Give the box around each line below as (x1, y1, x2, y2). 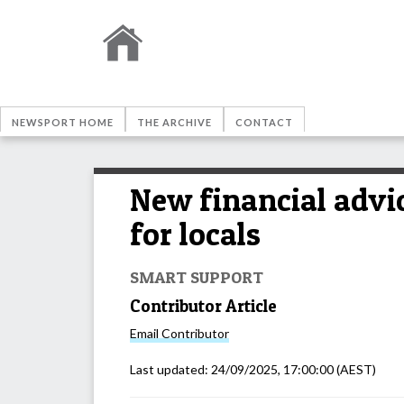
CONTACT (235, 116, 293, 128)
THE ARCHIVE (137, 116, 212, 128)
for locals (130, 215, 261, 253)
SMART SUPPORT (130, 266, 263, 287)
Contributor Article (130, 295, 277, 317)
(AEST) (334, 362, 376, 378)
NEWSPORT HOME (12, 116, 114, 128)
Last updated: (130, 362, 211, 378)
